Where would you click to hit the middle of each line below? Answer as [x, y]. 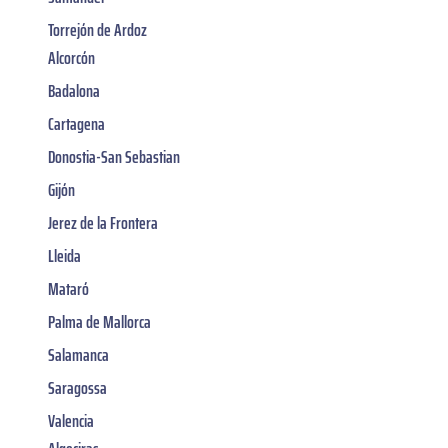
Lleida [64, 255]
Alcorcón [71, 57]
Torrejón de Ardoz [97, 29]
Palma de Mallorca [99, 321]
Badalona [74, 90]
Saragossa [77, 387]
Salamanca [78, 354]
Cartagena [76, 123]
